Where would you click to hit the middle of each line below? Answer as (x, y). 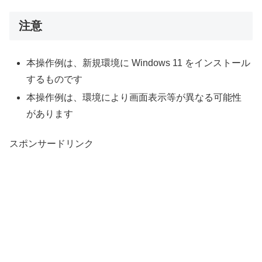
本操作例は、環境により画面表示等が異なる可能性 (134, 98)
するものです (55, 80)
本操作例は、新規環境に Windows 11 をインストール (139, 63)
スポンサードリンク (51, 143)
